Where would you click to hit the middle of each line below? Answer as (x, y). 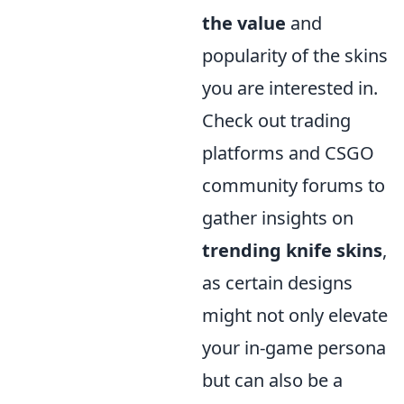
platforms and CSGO (288, 153)
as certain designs (277, 283)
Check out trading (276, 120)
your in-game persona (294, 348)
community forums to (294, 185)
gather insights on (278, 218)
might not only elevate (295, 315)
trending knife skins (292, 250)
